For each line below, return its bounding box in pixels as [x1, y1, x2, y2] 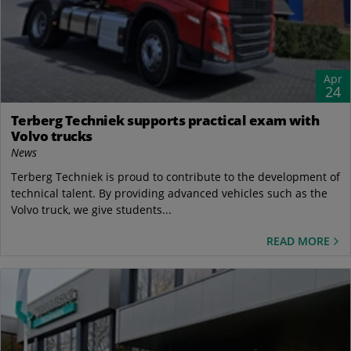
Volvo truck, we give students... [10, 201, 172, 217]
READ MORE [266, 233, 330, 249]
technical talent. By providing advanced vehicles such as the [10, 185, 327, 201]
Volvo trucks [10, 126, 92, 145]
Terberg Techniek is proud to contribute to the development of [10, 168, 340, 184]
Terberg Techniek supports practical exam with [10, 110, 319, 129]
